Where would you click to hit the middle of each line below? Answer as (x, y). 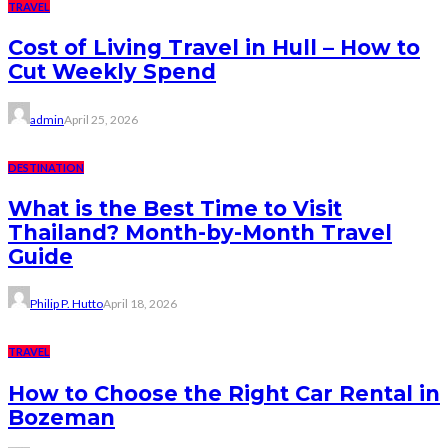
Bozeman (61, 417)
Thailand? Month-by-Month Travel (200, 233)
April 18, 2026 (140, 304)
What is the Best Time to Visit (175, 209)
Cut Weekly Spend (112, 72)
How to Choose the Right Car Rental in (224, 393)
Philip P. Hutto (66, 304)
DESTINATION (46, 167)
